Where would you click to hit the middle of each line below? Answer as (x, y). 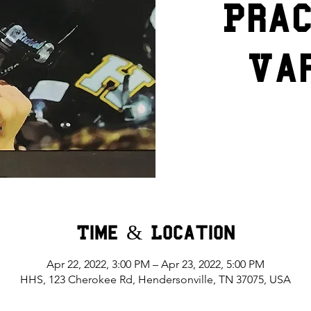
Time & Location (155, 233)
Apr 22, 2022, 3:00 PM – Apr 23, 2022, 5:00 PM (155, 264)
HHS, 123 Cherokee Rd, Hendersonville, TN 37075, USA (155, 279)
